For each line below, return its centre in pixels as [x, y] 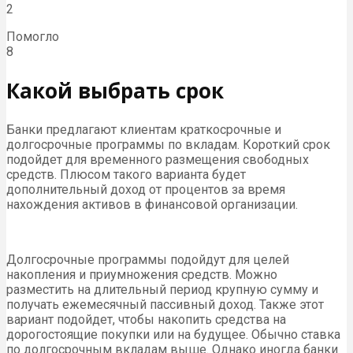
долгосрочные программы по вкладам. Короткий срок [168, 144]
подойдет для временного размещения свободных [158, 159]
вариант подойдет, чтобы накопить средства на [146, 319]
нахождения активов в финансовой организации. [152, 204]
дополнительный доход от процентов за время [146, 189]
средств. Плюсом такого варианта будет [126, 174]
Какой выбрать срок [115, 91]
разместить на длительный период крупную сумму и [162, 289]
